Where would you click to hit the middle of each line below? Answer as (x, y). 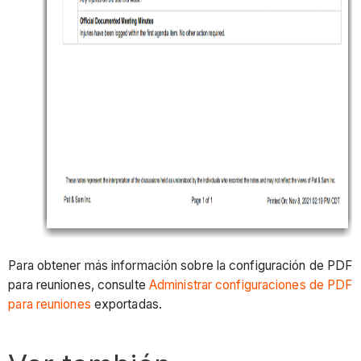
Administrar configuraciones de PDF (251, 285)
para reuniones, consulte (79, 285)
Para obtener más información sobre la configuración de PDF (180, 266)
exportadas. (126, 305)
